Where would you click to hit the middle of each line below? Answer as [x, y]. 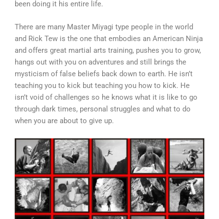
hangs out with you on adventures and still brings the [100, 62]
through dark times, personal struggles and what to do [103, 109]
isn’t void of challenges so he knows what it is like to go [106, 98]
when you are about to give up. [64, 121]
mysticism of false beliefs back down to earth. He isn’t [104, 74]
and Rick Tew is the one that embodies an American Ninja [109, 39]
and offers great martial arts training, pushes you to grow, [108, 51]
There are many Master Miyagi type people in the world [104, 27]
